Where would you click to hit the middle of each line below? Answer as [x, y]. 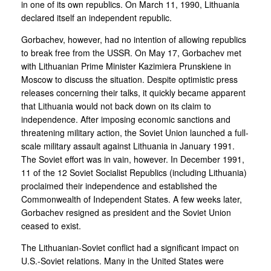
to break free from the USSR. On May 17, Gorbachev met [131, 52]
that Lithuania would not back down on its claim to [116, 106]
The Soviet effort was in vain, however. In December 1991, [133, 159]
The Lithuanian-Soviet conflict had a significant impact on [130, 247]
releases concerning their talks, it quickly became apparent [133, 92]
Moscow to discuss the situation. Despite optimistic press [129, 79]
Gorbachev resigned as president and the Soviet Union [126, 212]
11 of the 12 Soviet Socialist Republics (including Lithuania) [134, 172]
